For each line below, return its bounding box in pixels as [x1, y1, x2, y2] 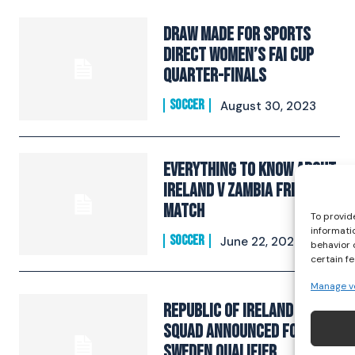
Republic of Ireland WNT [163, 300, 324, 323]
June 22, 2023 [220, 234, 302, 250]
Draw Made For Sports [163, 23, 311, 47]
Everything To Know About [163, 158, 337, 182]
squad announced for [163, 320, 306, 344]
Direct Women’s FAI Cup [163, 44, 315, 67]
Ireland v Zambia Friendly [163, 179, 332, 203]
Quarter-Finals [163, 64, 267, 88]
